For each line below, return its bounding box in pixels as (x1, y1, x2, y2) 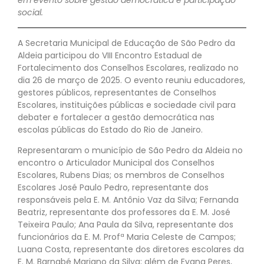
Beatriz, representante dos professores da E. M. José (18, 206, 230, 219)
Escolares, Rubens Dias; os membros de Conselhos (18, 169, 225, 181)
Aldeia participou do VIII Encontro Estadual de (18, 49, 202, 61)
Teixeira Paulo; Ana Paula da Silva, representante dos (18, 219, 233, 231)
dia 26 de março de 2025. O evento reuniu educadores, (18, 74, 245, 86)
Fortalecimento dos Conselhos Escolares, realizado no (18, 61, 239, 74)
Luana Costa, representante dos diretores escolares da (18, 243, 244, 256)
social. (18, 6, 43, 18)
